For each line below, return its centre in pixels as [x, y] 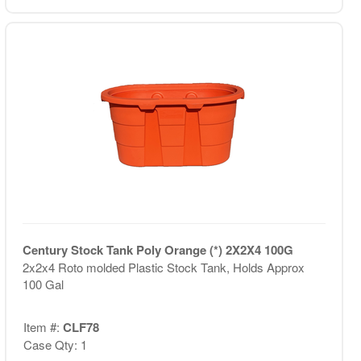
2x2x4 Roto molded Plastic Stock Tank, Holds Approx [163, 267]
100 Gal [43, 284]
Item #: [43, 326]
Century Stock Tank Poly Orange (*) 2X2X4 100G [158, 250]
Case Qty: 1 [55, 344]
